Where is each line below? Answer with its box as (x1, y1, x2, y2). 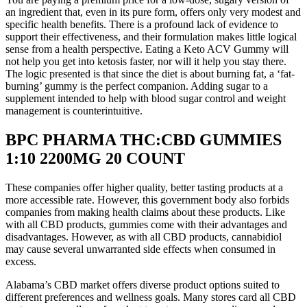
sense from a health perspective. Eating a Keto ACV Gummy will (5, 43, 288, 56)
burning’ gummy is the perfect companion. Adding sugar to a (5, 80, 268, 93)
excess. (5, 255, 36, 267)
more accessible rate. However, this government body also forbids (5, 193, 289, 206)
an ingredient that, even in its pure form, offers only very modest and (5, 6, 301, 19)
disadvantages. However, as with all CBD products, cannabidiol (5, 230, 282, 243)
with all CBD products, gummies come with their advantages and (5, 218, 287, 230)
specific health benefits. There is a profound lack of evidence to (5, 19, 278, 31)
